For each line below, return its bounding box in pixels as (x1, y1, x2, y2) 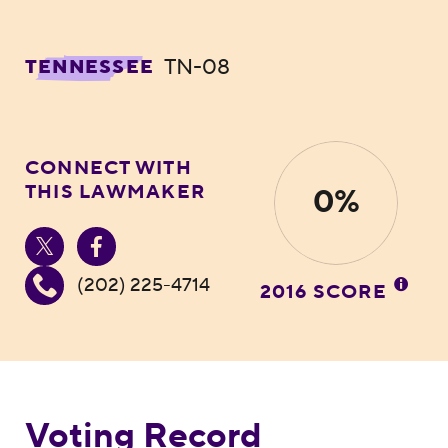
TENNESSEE (24, 55, 155, 80)
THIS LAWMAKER (24, 180, 206, 205)
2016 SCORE (259, 279, 393, 304)
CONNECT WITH (24, 156, 192, 181)
